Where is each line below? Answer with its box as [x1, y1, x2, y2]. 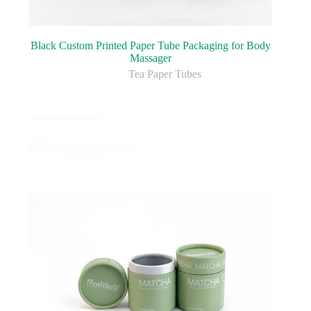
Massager [130, 52, 172, 65]
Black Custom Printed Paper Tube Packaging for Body [31, 40, 271, 52]
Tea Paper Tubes [128, 68, 201, 81]
